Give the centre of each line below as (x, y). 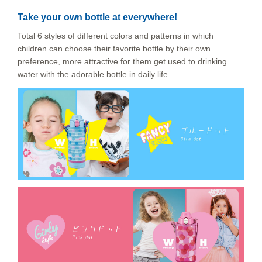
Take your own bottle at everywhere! (97, 18)
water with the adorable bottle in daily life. (94, 75)
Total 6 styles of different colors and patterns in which (116, 36)
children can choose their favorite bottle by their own (114, 49)
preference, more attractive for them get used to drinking (122, 62)
